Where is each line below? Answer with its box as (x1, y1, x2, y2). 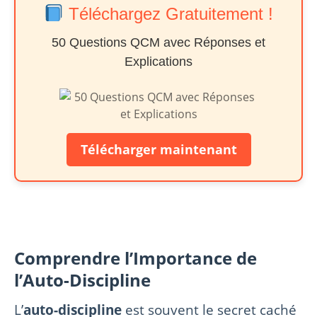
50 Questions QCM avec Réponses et (52, 35, 265, 50)
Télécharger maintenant (80, 140, 237, 158)
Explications (125, 54, 192, 69)
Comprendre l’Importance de (14, 246, 257, 270)
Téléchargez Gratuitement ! (63, 4, 273, 23)
